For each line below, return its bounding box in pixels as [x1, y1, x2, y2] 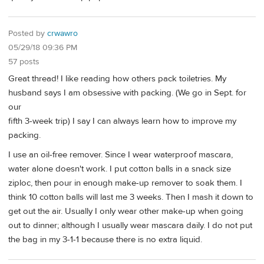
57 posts [8, 56, 39, 67]
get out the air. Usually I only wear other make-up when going [8, 205, 243, 217]
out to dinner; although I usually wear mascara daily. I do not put [8, 219, 252, 231]
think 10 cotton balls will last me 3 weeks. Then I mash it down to [8, 191, 253, 203]
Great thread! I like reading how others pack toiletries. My [8, 72, 226, 84]
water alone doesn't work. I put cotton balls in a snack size [8, 163, 231, 174]
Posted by [8, 28, 47, 39]
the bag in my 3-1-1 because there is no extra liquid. [8, 233, 202, 245]
